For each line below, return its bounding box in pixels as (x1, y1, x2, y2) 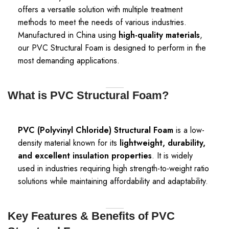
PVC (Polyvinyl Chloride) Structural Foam (18, 124, 173, 136)
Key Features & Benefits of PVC (8, 210, 175, 222)
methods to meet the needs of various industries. (18, 16, 187, 28)
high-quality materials (119, 29, 200, 41)
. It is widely (152, 150, 193, 162)
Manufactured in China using (18, 29, 119, 41)
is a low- (173, 124, 204, 136)
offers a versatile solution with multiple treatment (18, 4, 182, 15)
